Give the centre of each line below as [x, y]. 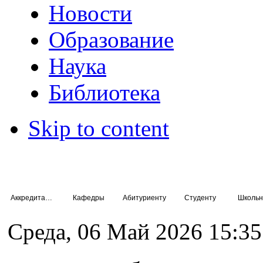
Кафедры [88, 198]
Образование [112, 40]
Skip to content [99, 128]
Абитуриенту [144, 198]
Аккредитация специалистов [49, 198]
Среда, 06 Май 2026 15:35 [135, 232]
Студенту [200, 198]
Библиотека [105, 92]
